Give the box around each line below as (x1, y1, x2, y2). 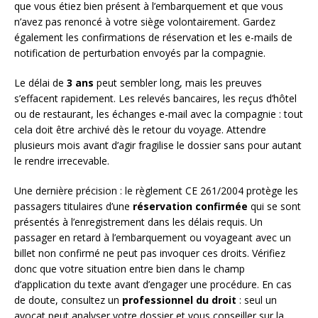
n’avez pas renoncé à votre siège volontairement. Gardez (14, 14, 275, 28)
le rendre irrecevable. (14, 153, 109, 168)
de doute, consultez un (14, 292, 122, 307)
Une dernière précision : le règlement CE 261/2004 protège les (14, 183, 298, 197)
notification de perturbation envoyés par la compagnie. (14, 45, 265, 60)
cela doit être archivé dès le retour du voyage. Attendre (14, 122, 266, 136)
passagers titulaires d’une (14, 199, 133, 213)
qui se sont (248, 199, 301, 213)
